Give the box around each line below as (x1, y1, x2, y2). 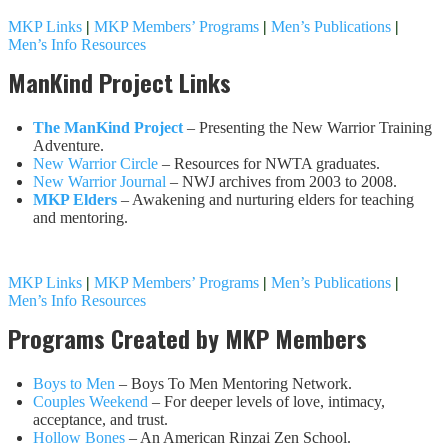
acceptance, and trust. (33, 410, 168, 428)
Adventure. (33, 136, 104, 154)
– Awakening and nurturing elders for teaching (117, 190, 414, 208)
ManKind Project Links (8, 63, 231, 100)
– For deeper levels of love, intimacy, (148, 392, 385, 410)
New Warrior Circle (33, 154, 158, 172)
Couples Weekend (33, 392, 148, 410)
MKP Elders (33, 190, 117, 208)
